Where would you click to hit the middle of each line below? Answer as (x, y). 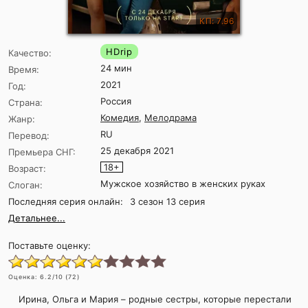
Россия (116, 101)
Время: (24, 70)
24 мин (116, 68)
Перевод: (29, 136)
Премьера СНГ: (42, 152)
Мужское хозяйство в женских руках (183, 184)
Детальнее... (37, 218)
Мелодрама (170, 118)
